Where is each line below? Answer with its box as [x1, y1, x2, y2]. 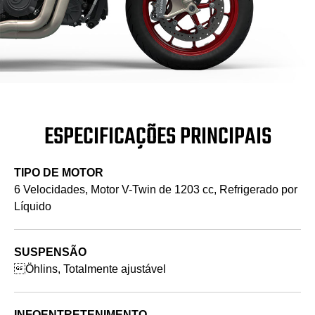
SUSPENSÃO [14, 245, 86, 258]
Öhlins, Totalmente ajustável [14, 262, 166, 275]
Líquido [14, 200, 51, 212]
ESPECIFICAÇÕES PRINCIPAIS [44, 119, 271, 155]
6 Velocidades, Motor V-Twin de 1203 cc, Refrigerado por [14, 183, 297, 195]
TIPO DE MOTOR [14, 166, 103, 179]
